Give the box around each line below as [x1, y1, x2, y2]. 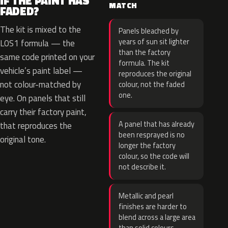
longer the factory [119, 140, 176, 151]
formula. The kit [119, 58, 169, 69]
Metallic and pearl [119, 190, 174, 202]
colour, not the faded [119, 79, 185, 90]
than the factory [119, 47, 170, 58]
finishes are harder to [119, 201, 187, 212]
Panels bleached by [119, 25, 179, 37]
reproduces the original [119, 68, 191, 79]
